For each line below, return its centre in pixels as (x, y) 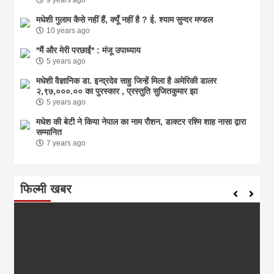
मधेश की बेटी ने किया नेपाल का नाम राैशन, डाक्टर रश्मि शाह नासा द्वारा (141, 121)
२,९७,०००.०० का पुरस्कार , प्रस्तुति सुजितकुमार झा (117, 91)
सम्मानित (49, 132)
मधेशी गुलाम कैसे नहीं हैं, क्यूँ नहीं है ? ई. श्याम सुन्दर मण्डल (125, 19)
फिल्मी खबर (46, 189)
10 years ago (68, 30)
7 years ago (66, 143)
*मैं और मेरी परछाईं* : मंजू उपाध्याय (89, 50)
